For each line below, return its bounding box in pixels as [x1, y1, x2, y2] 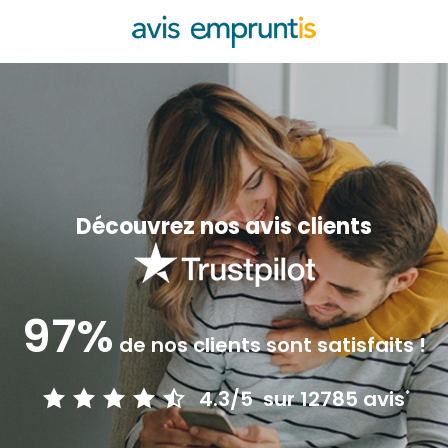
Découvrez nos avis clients [76, 211, 372, 242]
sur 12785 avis [257, 384, 405, 413]
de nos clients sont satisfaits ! [114, 330, 426, 359]
